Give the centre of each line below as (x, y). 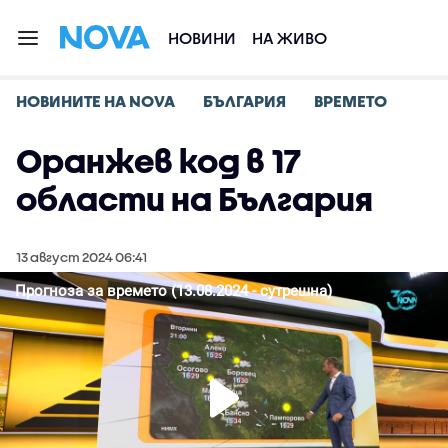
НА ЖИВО (289, 37)
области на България (194, 198)
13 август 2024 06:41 (81, 257)
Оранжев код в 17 (158, 160)
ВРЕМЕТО (350, 100)
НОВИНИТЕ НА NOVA (95, 100)
